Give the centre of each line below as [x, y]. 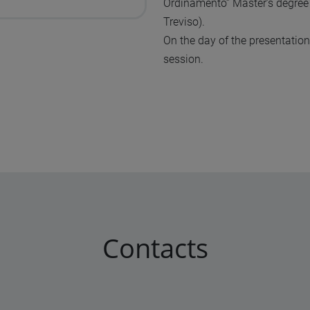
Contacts [155, 247]
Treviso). [184, 22]
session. [183, 60]
